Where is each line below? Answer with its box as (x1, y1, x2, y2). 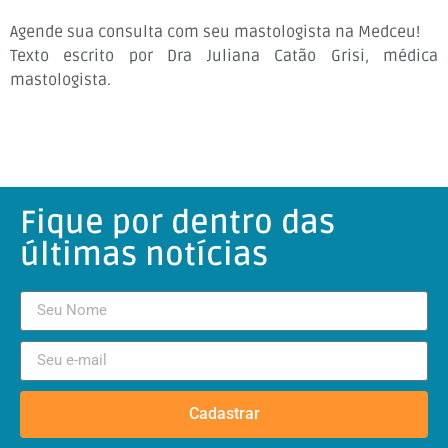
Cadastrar (188, 404, 260, 424)
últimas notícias (20, 234, 268, 274)
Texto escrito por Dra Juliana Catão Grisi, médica (10, 46, 438, 67)
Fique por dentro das (20, 202, 335, 242)
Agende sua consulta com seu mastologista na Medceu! (10, 22, 420, 43)
